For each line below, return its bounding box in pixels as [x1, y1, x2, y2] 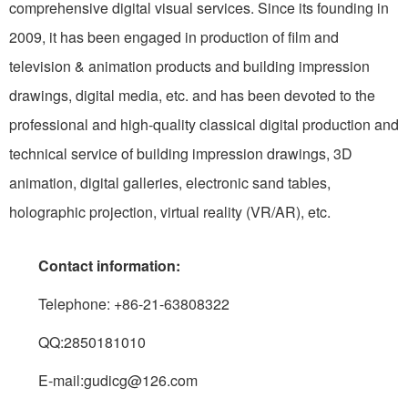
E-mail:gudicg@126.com [38, 370, 198, 392]
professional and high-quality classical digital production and [9, 114, 399, 136]
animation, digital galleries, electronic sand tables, [9, 172, 331, 194]
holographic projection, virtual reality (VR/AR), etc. [9, 201, 331, 223]
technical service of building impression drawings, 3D [9, 143, 352, 165]
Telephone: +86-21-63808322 [9, 293, 229, 315]
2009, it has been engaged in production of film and [9, 26, 339, 48]
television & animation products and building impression [9, 56, 370, 77]
